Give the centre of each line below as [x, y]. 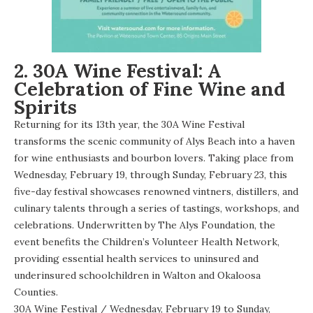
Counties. [36, 292]
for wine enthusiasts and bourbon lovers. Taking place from [154, 158]
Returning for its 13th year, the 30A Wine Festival [129, 124]
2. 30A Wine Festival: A [118, 70]
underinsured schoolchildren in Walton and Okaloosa [137, 275]
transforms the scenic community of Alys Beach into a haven [154, 141]
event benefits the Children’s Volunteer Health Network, [147, 241]
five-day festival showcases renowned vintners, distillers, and [156, 191]
